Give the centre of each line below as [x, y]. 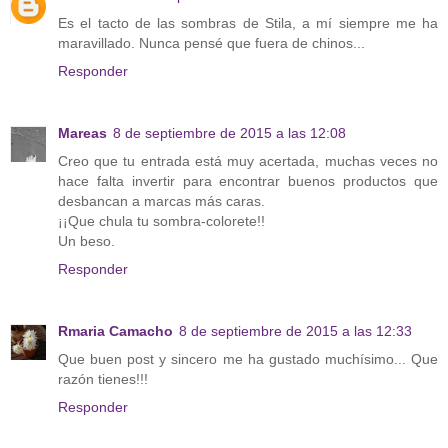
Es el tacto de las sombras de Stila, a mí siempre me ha [248, 22]
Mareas [82, 132]
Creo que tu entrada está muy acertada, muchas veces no [248, 160]
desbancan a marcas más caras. [161, 200]
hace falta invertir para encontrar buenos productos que [248, 180]
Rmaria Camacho [115, 330]
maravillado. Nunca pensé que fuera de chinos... [211, 42]
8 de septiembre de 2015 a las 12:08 [229, 132]
